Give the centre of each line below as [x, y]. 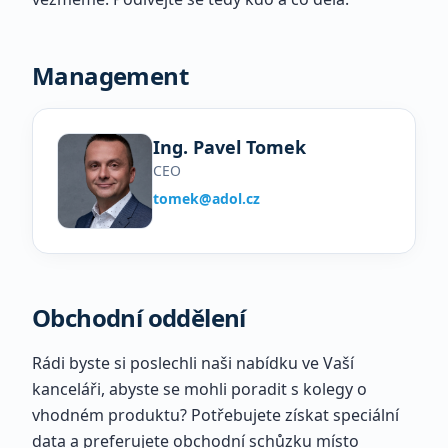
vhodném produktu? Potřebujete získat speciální [215, 415]
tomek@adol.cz [206, 198]
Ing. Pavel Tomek [229, 147]
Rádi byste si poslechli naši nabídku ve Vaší [193, 363]
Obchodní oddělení [139, 317]
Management [110, 75]
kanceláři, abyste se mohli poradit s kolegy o [199, 389]
